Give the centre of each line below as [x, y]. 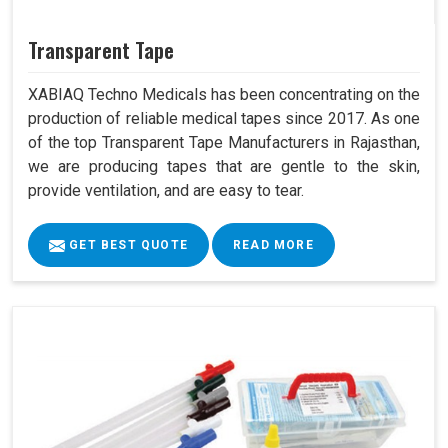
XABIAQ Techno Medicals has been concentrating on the [224, 95]
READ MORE [273, 245]
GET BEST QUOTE [126, 245]
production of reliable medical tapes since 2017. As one [224, 119]
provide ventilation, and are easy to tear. [166, 191]
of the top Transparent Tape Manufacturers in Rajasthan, [224, 143]
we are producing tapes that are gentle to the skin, [224, 167]
